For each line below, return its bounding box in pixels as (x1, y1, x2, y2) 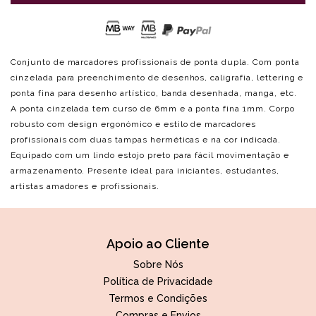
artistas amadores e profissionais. (11, 181, 159, 191)
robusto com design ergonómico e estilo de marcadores (11, 119, 256, 129)
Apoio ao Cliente (107, 236, 209, 251)
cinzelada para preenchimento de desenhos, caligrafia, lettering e (11, 73, 304, 83)
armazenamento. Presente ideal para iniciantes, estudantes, (11, 166, 279, 176)
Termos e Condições (109, 293, 207, 304)
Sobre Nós (133, 259, 183, 270)
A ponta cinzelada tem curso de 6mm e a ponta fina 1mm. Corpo (11, 104, 295, 114)
